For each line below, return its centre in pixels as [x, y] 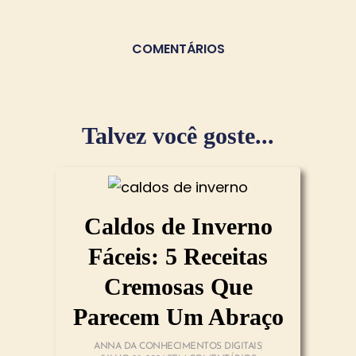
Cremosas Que [178, 287]
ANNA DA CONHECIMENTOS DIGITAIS [178, 347]
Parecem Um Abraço [178, 317]
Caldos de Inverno [178, 226]
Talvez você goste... [178, 136]
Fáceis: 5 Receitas [178, 257]
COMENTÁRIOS [178, 49]
